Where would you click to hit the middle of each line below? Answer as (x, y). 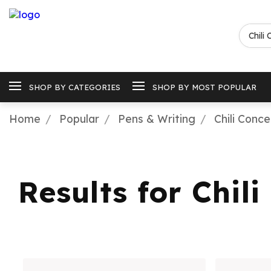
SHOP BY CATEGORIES (75, 87)
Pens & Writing (157, 118)
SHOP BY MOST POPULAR (204, 87)
